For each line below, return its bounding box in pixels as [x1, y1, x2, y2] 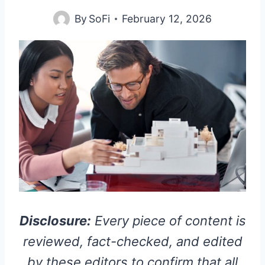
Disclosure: [19, 213, 91, 229]
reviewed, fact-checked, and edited [22, 234, 243, 250]
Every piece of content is [91, 213, 246, 229]
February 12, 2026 [122, 12, 212, 25]
